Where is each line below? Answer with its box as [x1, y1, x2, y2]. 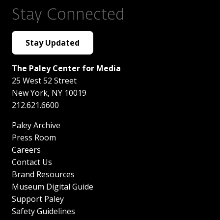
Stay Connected [12, 7, 124, 23]
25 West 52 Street [12, 75, 77, 86]
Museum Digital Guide [12, 181, 93, 192]
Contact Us [12, 156, 52, 167]
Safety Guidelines [12, 205, 75, 217]
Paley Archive [12, 119, 60, 131]
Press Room [12, 132, 56, 143]
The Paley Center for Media [12, 62, 121, 74]
